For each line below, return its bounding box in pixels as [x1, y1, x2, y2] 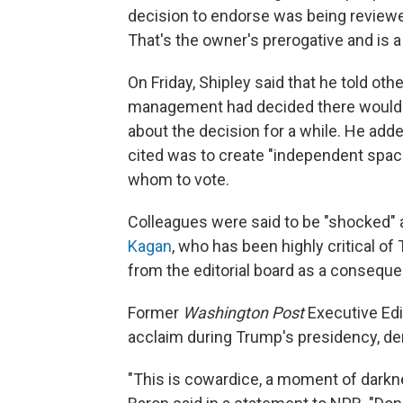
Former [128, 303, 183, 322]
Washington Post [183, 303, 308, 322]
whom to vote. [128, 170, 229, 189]
